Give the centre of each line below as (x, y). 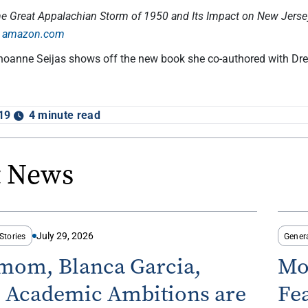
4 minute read (64, 115)
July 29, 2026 (65, 236)
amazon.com (33, 34)
